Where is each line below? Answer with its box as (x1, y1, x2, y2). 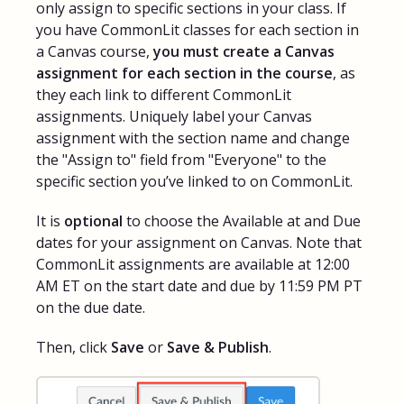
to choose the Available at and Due (123, 210, 361, 231)
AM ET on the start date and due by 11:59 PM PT (36, 275, 363, 296)
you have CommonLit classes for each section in (36, 19, 359, 40)
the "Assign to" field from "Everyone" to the (36, 149, 326, 170)
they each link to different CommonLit (36, 84, 291, 105)
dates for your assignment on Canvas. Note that (36, 232, 362, 252)
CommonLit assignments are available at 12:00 (36, 253, 350, 274)
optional (64, 210, 123, 231)
